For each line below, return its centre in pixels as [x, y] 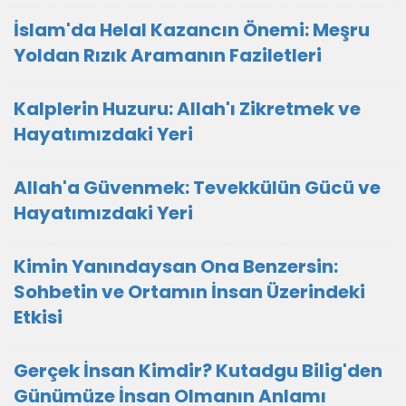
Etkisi [38, 317]
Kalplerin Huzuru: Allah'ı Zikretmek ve [187, 109]
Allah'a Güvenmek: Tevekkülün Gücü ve [197, 188]
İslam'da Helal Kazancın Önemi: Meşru [192, 30]
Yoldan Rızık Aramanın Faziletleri [168, 55]
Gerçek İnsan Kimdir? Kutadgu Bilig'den [198, 371]
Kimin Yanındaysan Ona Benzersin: [176, 266]
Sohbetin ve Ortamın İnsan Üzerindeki [189, 292]
